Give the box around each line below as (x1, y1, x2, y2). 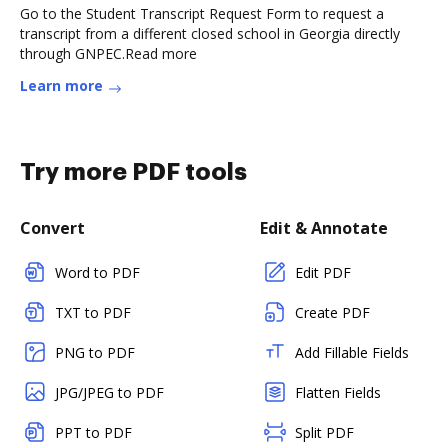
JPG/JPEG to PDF (55, 383, 164, 402)
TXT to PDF (55, 303, 131, 322)
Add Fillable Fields (295, 343, 409, 362)
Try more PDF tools (20, 160, 247, 184)
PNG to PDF (55, 343, 135, 362)
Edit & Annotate (260, 217, 388, 239)
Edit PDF (295, 263, 351, 282)
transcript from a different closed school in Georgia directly (20, 24, 400, 43)
